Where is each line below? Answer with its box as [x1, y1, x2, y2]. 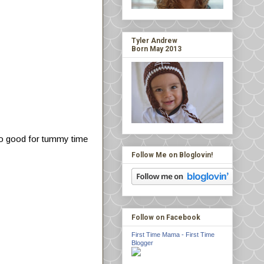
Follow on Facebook [131, 213, 200, 222]
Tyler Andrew [131, 37, 177, 45]
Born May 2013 [131, 45, 181, 54]
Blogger [131, 239, 153, 246]
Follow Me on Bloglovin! [131, 151, 213, 160]
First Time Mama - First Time [131, 230, 214, 238]
